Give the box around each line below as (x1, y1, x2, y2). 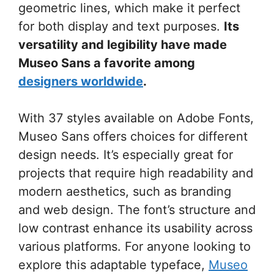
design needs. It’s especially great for (18, 147, 233, 162)
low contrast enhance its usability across (18, 221, 253, 235)
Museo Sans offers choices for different (18, 129, 248, 144)
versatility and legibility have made (18, 37, 227, 52)
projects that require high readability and (18, 166, 253, 180)
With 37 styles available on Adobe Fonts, (18, 111, 254, 125)
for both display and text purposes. (18, 19, 224, 34)
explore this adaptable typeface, (18, 257, 209, 272)
